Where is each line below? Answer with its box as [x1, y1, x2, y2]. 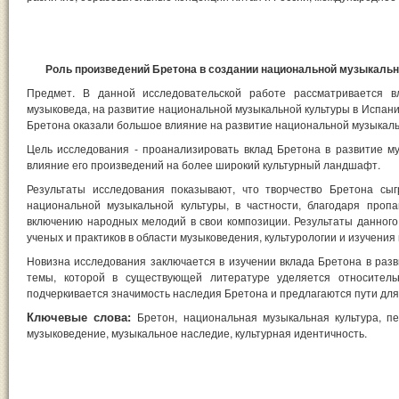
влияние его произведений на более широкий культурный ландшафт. [27, 156, 383, 172]
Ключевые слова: [27, 307, 132, 325]
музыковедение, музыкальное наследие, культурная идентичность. [27, 324, 367, 340]
